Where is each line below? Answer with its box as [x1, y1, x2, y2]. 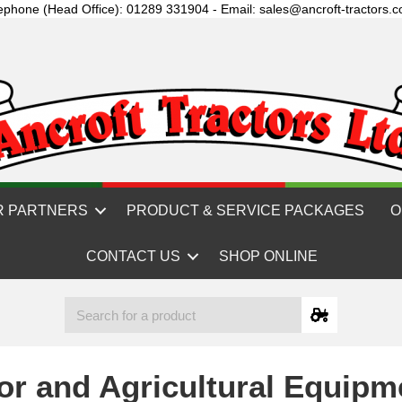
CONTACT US [85, 249, 180, 264]
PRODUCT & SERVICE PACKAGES [127, 203, 364, 218]
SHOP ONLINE [218, 249, 318, 264]
